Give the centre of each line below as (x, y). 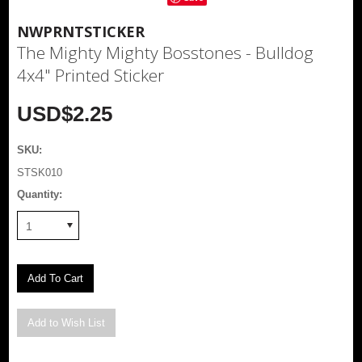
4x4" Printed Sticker (91, 75)
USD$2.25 (65, 114)
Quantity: (40, 194)
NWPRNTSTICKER (81, 31)
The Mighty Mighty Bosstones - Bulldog (166, 52)
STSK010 (40, 172)
